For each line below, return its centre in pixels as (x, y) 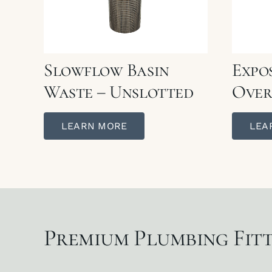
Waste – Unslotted (118, 92)
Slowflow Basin (106, 70)
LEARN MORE (94, 126)
